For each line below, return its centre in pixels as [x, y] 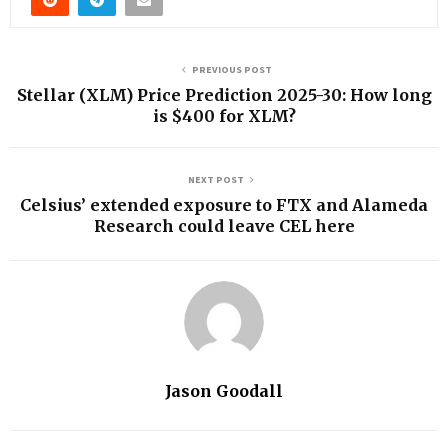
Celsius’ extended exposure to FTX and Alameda [224, 204]
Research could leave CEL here [224, 225]
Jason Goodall [224, 390]
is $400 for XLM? [224, 115]
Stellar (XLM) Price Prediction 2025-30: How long [224, 94]
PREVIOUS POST [232, 69]
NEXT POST [216, 179]
